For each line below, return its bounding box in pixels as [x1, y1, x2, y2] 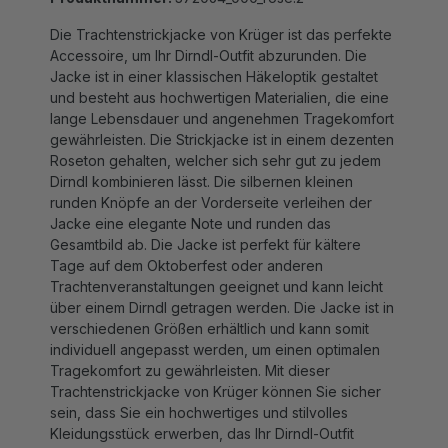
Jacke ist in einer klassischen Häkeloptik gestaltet [50, 47, 378, 64]
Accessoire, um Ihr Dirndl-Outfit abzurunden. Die [50, 26, 367, 43]
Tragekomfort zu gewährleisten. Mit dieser [50, 341, 330, 358]
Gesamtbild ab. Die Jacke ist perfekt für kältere [50, 215, 361, 232]
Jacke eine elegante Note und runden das [50, 194, 331, 211]
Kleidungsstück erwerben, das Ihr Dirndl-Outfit [50, 404, 354, 421]
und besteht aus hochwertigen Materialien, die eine [50, 68, 389, 85]
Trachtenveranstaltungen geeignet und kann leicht [50, 257, 383, 274]
